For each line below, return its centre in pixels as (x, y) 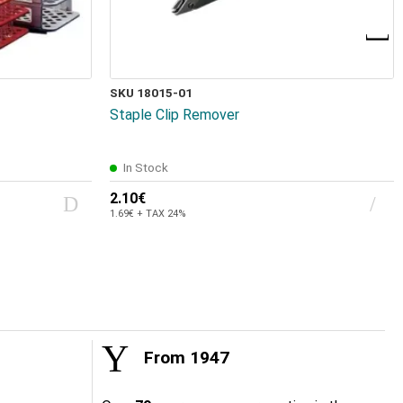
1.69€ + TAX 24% (148, 213)
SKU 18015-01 (151, 93)
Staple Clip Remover (175, 115)
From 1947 (184, 358)
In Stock (146, 168)
